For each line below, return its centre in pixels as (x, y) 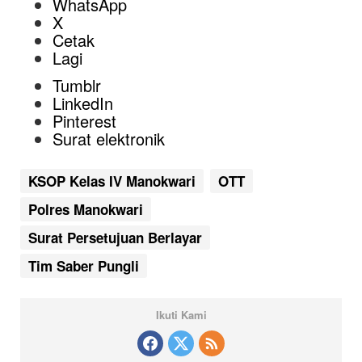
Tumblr (77, 85)
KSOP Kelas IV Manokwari (112, 181)
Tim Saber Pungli (84, 266)
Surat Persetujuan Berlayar (115, 238)
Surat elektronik (109, 138)
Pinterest (84, 120)
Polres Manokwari (86, 209)
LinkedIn (83, 103)
